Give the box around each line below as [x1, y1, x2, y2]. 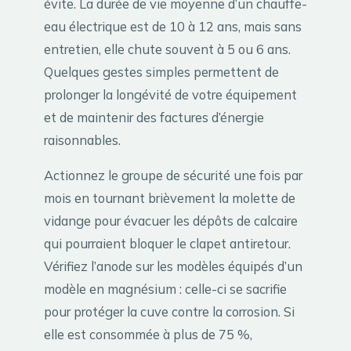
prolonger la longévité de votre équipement [44, 85, 297, 103]
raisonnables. [44, 131, 121, 148]
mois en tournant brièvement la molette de [44, 190, 295, 207]
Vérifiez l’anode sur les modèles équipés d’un [44, 258, 302, 275]
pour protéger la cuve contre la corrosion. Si [44, 303, 295, 320]
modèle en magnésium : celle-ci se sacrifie [44, 280, 287, 298]
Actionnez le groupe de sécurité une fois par [44, 167, 302, 184]
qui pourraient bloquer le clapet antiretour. [44, 235, 291, 252]
